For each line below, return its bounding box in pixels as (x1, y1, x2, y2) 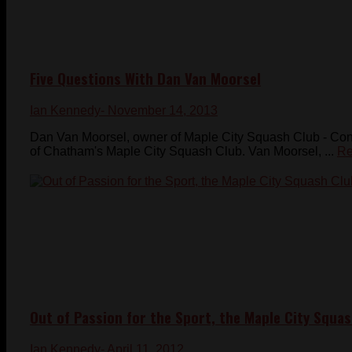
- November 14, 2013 (101, 103, 218, 117)
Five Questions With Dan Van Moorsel (30, 67, 261, 89)
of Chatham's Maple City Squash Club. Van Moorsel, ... (30, 144, 334, 158)
